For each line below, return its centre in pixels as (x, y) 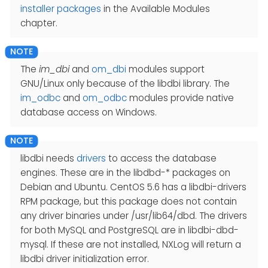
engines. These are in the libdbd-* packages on (125, 172)
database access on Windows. (89, 112)
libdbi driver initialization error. (85, 258)
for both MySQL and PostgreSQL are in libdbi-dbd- (130, 230)
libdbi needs (48, 158)
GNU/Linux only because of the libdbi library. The (125, 83)
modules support (165, 69)
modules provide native (180, 98)
